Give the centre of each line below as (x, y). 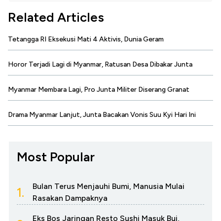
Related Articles (56, 18)
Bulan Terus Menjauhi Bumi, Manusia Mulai (109, 186)
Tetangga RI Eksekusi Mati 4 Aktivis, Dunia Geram (86, 39)
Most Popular (56, 157)
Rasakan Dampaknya (70, 198)
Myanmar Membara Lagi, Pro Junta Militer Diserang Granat (99, 90)
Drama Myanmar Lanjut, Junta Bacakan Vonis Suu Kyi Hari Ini (102, 115)
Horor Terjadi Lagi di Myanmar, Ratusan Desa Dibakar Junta (100, 65)
